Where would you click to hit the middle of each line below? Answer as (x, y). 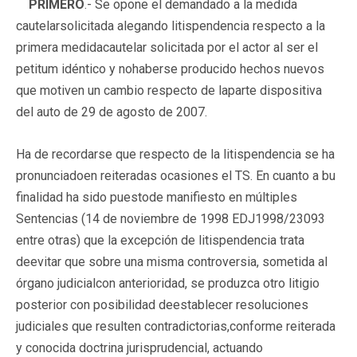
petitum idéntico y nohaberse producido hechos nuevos (170, 69)
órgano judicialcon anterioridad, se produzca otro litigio (168, 283)
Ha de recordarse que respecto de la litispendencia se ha (175, 154)
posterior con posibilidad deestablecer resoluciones (162, 304)
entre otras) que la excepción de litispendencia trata (160, 240)
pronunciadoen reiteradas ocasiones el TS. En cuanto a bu (176, 175)
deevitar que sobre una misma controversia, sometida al (172, 261)
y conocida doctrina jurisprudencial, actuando (139, 347)
